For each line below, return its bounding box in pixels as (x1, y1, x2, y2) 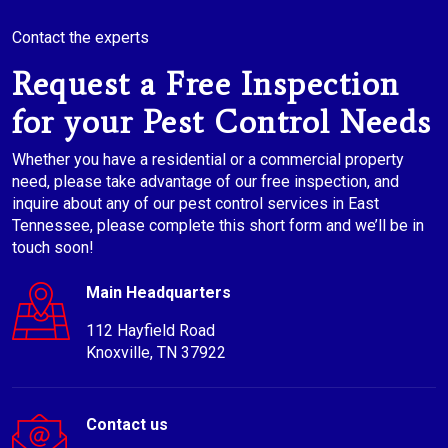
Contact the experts (12, 28, 149, 48)
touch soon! (12, 238, 94, 258)
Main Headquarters (86, 283, 231, 303)
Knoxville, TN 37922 (86, 343, 226, 363)
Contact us (86, 415, 168, 435)
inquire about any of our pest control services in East (12, 194, 379, 214)
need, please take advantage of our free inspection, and (12, 172, 399, 192)
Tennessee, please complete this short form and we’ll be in (12, 216, 424, 236)
